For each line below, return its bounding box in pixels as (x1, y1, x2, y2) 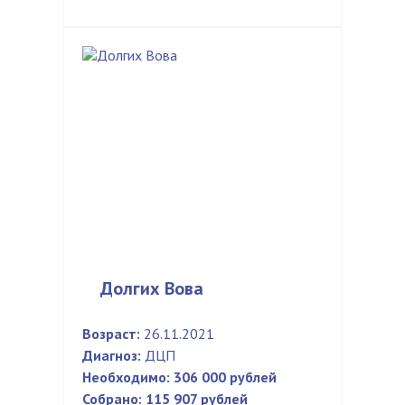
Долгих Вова (100, 277, 203, 300)
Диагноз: (82, 346, 141, 364)
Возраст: (82, 325, 140, 343)
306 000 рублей (174, 368, 277, 386)
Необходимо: (82, 368, 170, 386)
